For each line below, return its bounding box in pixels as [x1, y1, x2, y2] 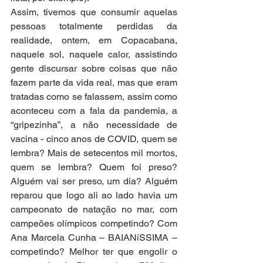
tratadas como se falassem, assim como [11, 91, 177, 103]
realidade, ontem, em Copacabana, [11, 35, 177, 46]
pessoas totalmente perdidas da [11, 21, 177, 32]
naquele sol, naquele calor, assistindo [11, 49, 177, 60]
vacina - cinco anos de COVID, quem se [11, 133, 177, 145]
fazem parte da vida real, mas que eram [11, 77, 177, 89]
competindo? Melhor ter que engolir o [11, 246, 177, 258]
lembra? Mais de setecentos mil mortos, [11, 147, 177, 159]
